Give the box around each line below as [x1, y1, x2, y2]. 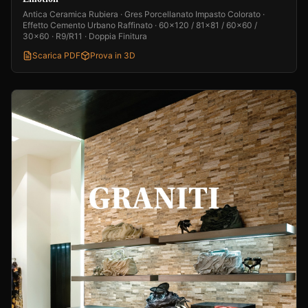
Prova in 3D [90, 49, 135, 60]
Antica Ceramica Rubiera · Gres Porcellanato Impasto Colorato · [23, 8, 265, 19]
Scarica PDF [32, 49, 80, 60]
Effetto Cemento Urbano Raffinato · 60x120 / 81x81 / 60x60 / [23, 19, 257, 30]
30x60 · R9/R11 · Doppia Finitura [23, 30, 147, 41]
